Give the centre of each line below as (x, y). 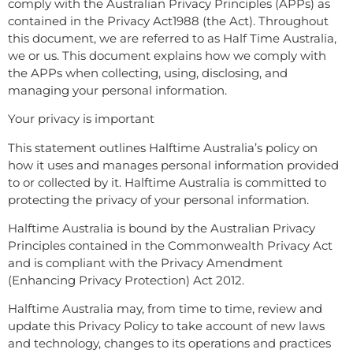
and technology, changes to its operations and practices (169, 344)
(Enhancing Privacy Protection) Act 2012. (126, 280)
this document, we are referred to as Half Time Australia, (172, 38)
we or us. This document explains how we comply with (167, 55)
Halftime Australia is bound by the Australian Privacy (162, 228)
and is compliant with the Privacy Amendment (145, 262)
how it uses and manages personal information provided (173, 165)
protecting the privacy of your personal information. (158, 199)
